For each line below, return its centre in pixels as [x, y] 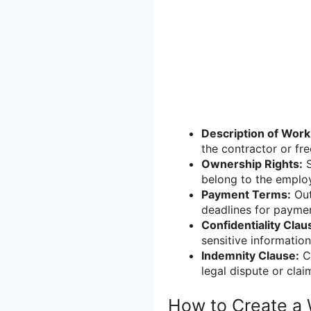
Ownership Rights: [252, 163]
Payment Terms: [246, 194]
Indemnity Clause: [250, 255]
